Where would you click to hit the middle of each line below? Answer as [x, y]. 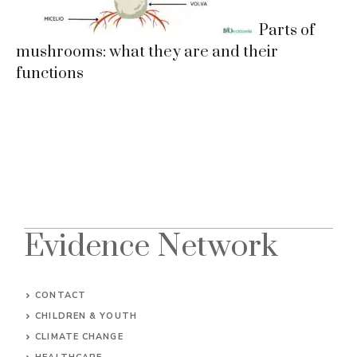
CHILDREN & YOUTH [86, 316]
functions [50, 73]
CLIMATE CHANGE [79, 336]
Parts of [287, 30]
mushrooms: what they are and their [147, 52]
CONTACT [61, 295]
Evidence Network [151, 246]
